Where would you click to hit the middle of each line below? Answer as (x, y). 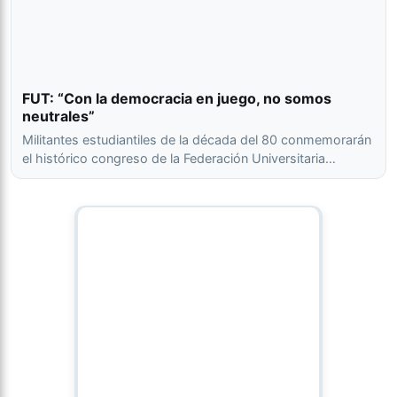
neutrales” (58, 116)
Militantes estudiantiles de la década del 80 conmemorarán (197, 140)
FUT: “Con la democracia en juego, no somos (177, 98)
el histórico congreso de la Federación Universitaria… (179, 158)
